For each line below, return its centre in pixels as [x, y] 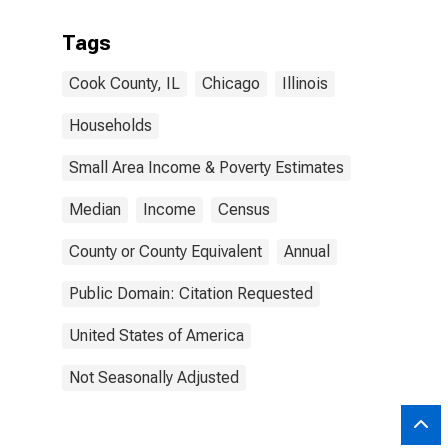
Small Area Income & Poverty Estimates [206, 167]
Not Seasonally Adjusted [154, 377]
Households [110, 125]
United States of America [156, 335]
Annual [307, 251]
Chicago [231, 83]
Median [95, 209]
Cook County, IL [124, 83]
